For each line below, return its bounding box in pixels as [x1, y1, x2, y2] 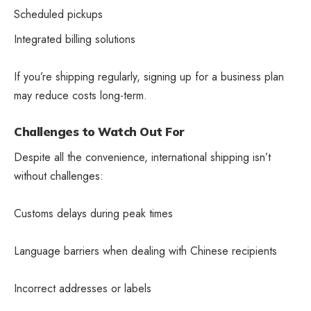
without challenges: [14, 168, 103, 185]
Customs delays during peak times [14, 205, 173, 222]
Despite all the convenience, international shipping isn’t [14, 149, 271, 166]
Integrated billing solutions [14, 31, 135, 47]
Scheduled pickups [14, 6, 103, 22]
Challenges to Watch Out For [14, 124, 185, 139]
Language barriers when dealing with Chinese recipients [14, 243, 277, 260]
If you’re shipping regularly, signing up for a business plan [14, 68, 284, 85]
